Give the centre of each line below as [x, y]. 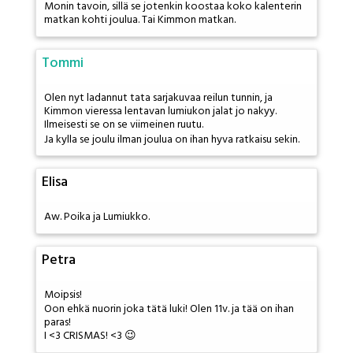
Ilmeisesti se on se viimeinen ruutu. [124, 124]
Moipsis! [63, 295]
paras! [58, 323]
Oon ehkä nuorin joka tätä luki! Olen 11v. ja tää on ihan [169, 310]
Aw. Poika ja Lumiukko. [97, 217]
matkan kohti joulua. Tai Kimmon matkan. [140, 20]
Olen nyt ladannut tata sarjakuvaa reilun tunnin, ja [158, 98]
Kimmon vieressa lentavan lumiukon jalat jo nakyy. [160, 111]
